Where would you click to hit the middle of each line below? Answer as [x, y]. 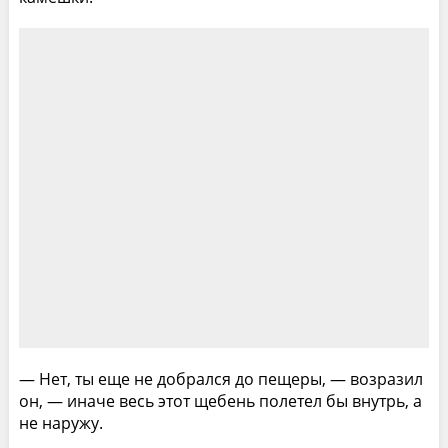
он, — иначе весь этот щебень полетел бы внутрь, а [220, 400]
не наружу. [60, 422]
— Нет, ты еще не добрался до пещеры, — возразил [220, 378]
